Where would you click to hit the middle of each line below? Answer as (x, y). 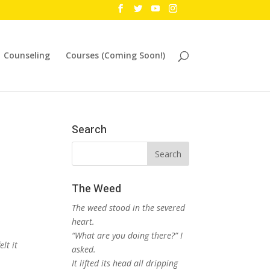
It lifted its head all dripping (125, 263)
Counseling (27, 55)
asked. (84, 249)
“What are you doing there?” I (127, 235)
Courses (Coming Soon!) (115, 55)
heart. (83, 221)
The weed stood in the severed (129, 208)
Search (89, 130)
